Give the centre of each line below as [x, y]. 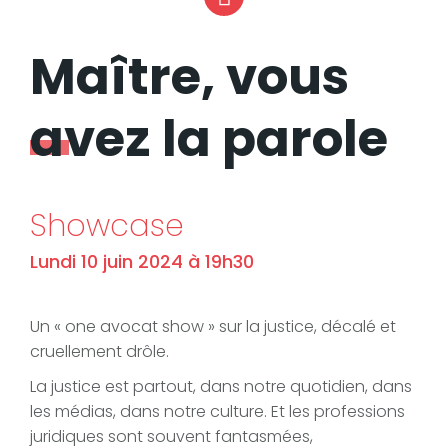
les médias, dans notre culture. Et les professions [217, 412]
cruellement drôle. [99, 352]
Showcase [107, 226]
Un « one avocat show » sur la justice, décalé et [213, 327]
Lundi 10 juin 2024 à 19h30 [142, 262]
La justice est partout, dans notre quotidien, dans [221, 387]
